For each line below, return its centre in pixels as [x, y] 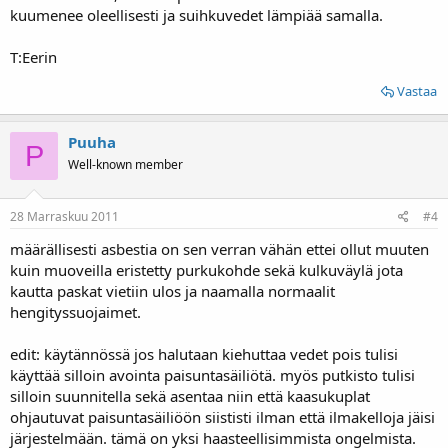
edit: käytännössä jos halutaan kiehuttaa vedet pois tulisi [204, 353]
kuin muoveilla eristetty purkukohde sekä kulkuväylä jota [206, 269]
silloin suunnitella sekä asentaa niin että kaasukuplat [190, 395]
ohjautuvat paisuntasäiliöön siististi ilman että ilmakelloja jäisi [222, 416]
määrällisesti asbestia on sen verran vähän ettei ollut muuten [219, 248]
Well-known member [125, 164]
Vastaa [417, 91]
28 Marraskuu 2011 [64, 216]
